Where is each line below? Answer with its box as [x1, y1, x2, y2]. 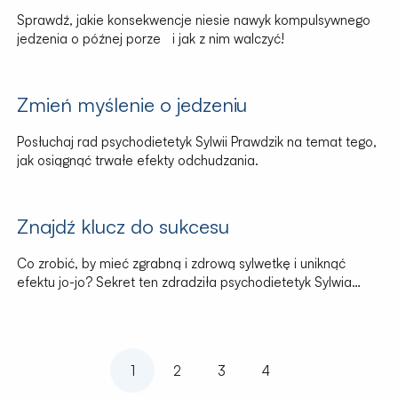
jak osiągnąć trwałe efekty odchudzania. [16, 152, 259, 170]
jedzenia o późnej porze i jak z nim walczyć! [16, 30, 284, 48]
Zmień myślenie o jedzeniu [16, 92, 247, 117]
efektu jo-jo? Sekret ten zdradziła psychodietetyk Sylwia [16, 274, 352, 291]
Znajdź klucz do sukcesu [16, 213, 229, 239]
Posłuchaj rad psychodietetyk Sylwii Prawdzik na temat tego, [16, 133, 377, 151]
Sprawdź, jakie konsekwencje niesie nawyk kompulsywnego [16, 12, 370, 29]
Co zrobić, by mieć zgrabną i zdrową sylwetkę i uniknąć [16, 255, 346, 273]
